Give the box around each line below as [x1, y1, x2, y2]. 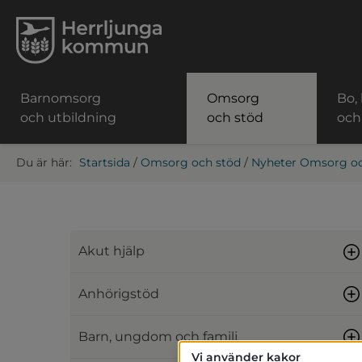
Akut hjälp [78, 243, 145, 259]
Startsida [79, 155, 130, 170]
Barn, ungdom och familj [78, 329, 238, 344]
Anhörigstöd [78, 286, 159, 301]
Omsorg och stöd [141, 155, 241, 170]
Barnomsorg [20, 90, 101, 106]
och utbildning [20, 110, 116, 125]
